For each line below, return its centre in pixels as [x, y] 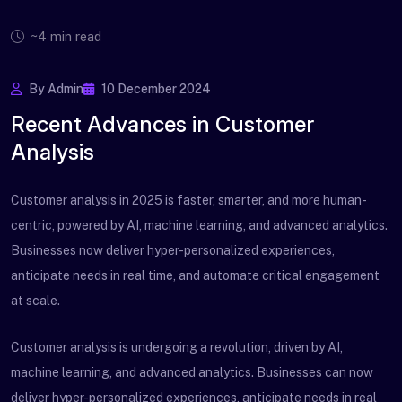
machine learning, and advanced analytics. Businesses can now [192, 372]
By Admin [55, 89]
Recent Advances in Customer [162, 124]
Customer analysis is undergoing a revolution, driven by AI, [177, 347]
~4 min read [64, 36]
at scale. [35, 301]
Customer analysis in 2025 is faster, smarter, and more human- [189, 200]
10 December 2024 [155, 89]
